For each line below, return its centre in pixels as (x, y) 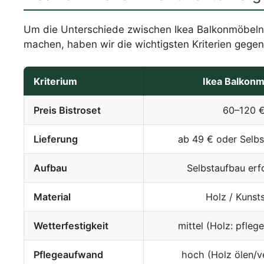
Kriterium (56, 82)
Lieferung (56, 139)
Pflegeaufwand (69, 255)
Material (52, 197)
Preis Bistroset (67, 110)
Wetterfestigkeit (71, 226)
